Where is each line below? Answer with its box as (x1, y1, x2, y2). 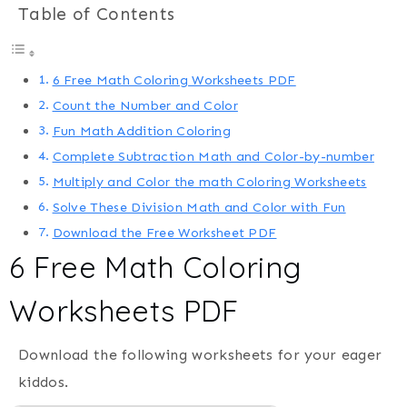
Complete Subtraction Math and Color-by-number (52, 148, 374, 165)
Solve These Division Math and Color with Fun (52, 199, 346, 216)
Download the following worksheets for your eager (18, 346, 382, 364)
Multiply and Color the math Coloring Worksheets (52, 174, 367, 191)
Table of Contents (18, 4, 175, 25)
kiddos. (18, 373, 69, 392)
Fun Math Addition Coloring (52, 123, 231, 140)
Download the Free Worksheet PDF (52, 224, 277, 242)
